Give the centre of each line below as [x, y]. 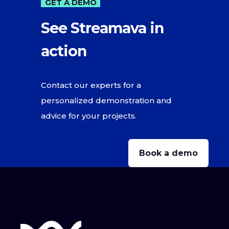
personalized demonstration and [106, 101]
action [64, 51]
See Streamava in [102, 28]
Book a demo [168, 153]
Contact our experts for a [91, 85]
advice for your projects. [89, 116]
